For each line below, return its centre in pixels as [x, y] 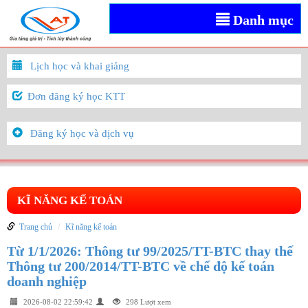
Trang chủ [36, 227]
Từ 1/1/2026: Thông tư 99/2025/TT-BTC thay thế [150, 251]
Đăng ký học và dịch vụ [82, 133]
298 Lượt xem [147, 301]
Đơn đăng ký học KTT [76, 96]
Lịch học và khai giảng [80, 66]
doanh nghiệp [47, 281]
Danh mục [261, 20]
